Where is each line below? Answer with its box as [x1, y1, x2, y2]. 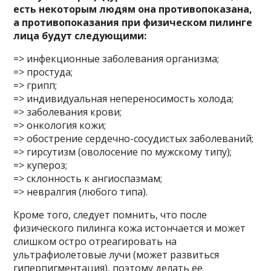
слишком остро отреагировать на [13, 235, 177, 248]
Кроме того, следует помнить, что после [13, 208, 207, 221]
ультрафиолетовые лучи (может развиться [13, 248, 220, 261]
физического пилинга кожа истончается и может [13, 221, 246, 235]
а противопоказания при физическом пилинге [13, 16, 253, 29]
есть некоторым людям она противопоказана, [13, 2, 253, 16]
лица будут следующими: [13, 29, 147, 42]
